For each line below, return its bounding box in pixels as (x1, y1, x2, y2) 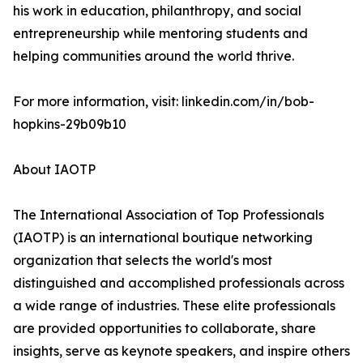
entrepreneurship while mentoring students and (13, 25, 308, 42)
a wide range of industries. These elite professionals (13, 297, 335, 314)
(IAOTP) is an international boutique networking (13, 229, 313, 246)
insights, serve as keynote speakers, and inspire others (13, 343, 350, 360)
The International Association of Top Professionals (13, 207, 324, 224)
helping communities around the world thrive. (13, 48, 294, 65)
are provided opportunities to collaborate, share (13, 320, 316, 337)
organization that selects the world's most (13, 252, 272, 269)
